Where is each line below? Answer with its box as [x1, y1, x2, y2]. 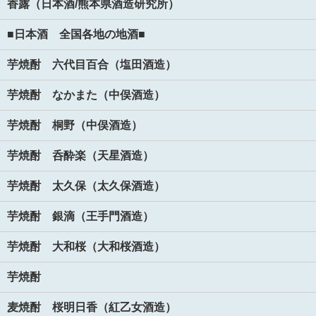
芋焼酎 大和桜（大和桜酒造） [7, 240, 165, 253]
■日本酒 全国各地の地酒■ [7, 28, 145, 40]
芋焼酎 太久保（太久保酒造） [7, 179, 165, 192]
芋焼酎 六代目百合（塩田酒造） [7, 58, 176, 71]
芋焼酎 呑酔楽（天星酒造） [7, 149, 154, 162]
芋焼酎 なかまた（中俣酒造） [7, 88, 165, 101]
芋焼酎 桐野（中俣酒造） [7, 119, 142, 131]
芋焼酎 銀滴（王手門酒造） [7, 209, 154, 222]
